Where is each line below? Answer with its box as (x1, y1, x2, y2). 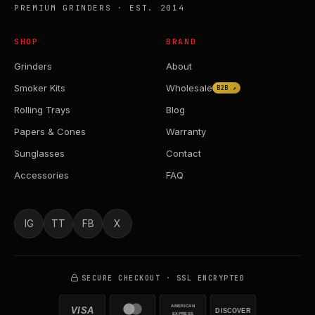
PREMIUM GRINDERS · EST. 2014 (14, 2, 185, 13)
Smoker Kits (14, 82, 65, 94)
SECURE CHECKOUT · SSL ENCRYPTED (81, 273, 245, 283)
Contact (166, 147, 201, 159)
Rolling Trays (14, 103, 70, 115)
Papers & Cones (14, 125, 86, 137)
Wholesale (166, 82, 212, 94)
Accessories (14, 169, 69, 181)
